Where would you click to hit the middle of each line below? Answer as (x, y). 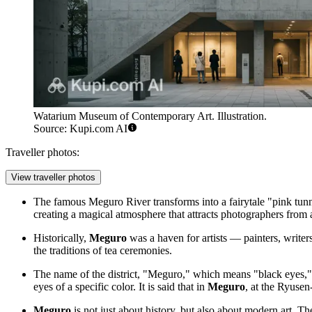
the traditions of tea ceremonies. (103, 251)
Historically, (61, 238)
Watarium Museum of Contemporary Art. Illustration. (150, 116)
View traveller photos (53, 178)
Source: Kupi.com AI (80, 129)
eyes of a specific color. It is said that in (120, 287)
